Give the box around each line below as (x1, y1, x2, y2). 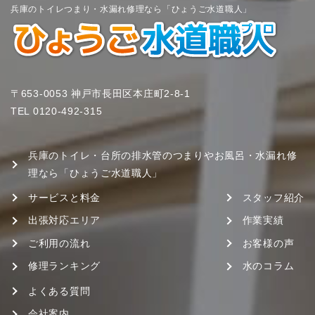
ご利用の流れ (28, 237, 91, 249)
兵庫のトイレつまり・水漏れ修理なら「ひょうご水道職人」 (11, 4, 252, 14)
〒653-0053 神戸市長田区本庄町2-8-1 (11, 88, 191, 100)
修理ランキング (28, 260, 101, 272)
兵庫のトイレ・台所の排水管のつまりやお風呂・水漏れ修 (28, 149, 297, 161)
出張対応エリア (28, 214, 101, 226)
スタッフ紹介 (242, 191, 304, 203)
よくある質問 (28, 285, 91, 297)
